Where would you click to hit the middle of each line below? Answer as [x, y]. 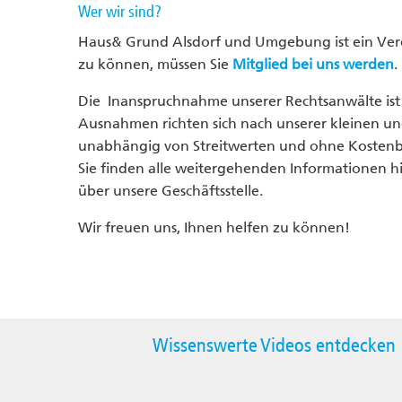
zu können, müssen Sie [155, 64]
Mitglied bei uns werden [313, 64]
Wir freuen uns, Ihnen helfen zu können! [214, 227]
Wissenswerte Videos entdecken [274, 345]
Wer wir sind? [120, 12]
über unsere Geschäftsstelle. [170, 191]
